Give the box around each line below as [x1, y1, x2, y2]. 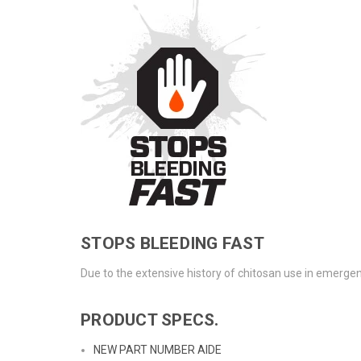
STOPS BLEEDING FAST [81, 233, 264, 253]
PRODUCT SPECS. [81, 309, 219, 330]
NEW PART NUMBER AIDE [93, 342, 222, 356]
